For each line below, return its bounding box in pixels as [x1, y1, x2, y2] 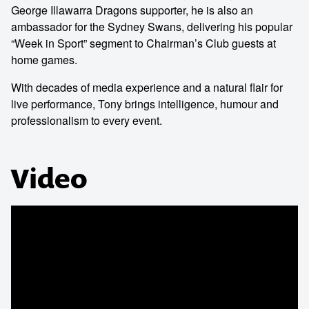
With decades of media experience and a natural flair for [11, 79, 283, 95]
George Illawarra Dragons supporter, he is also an [11, 2, 253, 18]
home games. [11, 52, 77, 68]
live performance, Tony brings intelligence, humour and [11, 96, 279, 112]
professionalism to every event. [11, 112, 162, 128]
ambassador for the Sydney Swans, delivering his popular [11, 19, 292, 34]
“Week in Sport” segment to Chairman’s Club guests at [11, 35, 276, 51]
